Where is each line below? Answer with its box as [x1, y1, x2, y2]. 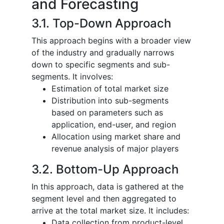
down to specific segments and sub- [31, 59, 170, 69]
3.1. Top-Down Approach [31, 15, 171, 30]
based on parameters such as [51, 107, 163, 117]
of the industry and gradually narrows [31, 47, 174, 57]
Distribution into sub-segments [51, 95, 168, 105]
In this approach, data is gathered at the [31, 181, 183, 191]
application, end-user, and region [51, 119, 176, 129]
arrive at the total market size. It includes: [31, 205, 189, 215]
